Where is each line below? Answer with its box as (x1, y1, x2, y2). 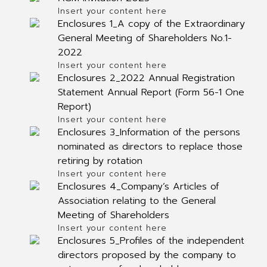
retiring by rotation (57, 154, 142, 168)
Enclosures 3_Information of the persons (57, 125, 240, 139)
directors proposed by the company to (57, 248, 236, 262)
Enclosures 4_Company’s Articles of (57, 179, 219, 194)
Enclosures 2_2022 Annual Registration (57, 71, 235, 85)
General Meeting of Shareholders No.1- (57, 31, 232, 45)
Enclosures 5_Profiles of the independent (57, 234, 244, 248)
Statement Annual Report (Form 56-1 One (57, 85, 244, 100)
